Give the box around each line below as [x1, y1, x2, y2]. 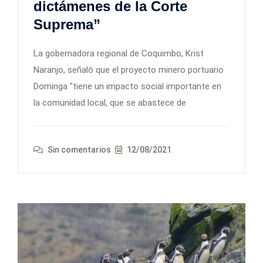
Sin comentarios [46, 144, 111, 154]
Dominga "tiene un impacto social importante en [33, 80, 221, 92]
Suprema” [33, 16, 100, 32]
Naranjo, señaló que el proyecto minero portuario [33, 64, 224, 75]
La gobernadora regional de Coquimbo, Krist [33, 48, 204, 59]
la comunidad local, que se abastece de [33, 97, 186, 108]
